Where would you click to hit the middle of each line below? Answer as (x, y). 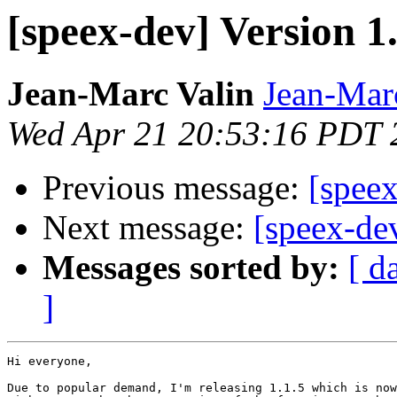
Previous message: (175, 188)
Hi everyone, (50, 362)
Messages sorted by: (191, 268)
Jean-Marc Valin (131, 94)
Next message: (148, 228)
